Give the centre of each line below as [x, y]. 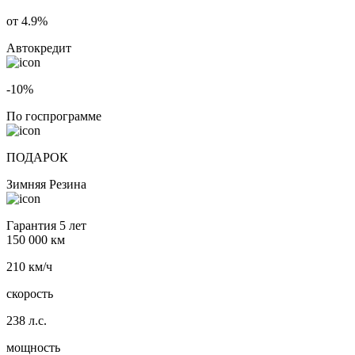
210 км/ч [29, 267]
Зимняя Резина [46, 185]
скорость [30, 294]
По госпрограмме [54, 116]
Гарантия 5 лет [46, 226]
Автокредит [39, 48]
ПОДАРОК [37, 158]
